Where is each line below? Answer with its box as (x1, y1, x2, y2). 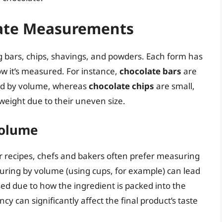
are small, (154, 80, 195, 92)
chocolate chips (89, 80, 154, 92)
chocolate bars (119, 65, 181, 77)
